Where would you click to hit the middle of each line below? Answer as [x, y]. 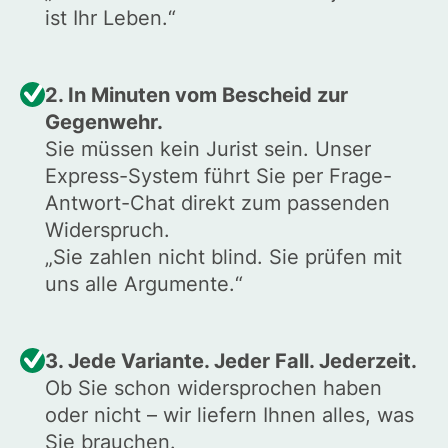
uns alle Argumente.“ [143, 284]
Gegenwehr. [103, 122]
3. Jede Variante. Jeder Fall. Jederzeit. [230, 361]
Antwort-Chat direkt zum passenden [217, 203]
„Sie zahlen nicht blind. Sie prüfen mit [223, 257]
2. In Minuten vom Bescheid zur [196, 95]
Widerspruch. [107, 230]
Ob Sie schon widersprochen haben [213, 388]
